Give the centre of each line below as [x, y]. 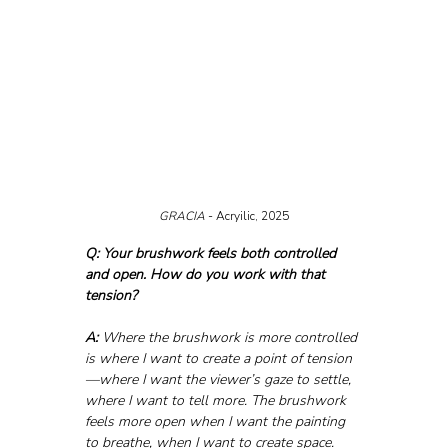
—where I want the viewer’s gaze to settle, [219, 380]
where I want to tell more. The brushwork [217, 401]
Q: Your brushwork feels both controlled [212, 254]
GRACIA [183, 216]
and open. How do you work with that [206, 275]
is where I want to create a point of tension [218, 359]
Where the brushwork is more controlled [229, 338]
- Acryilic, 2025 [248, 216]
